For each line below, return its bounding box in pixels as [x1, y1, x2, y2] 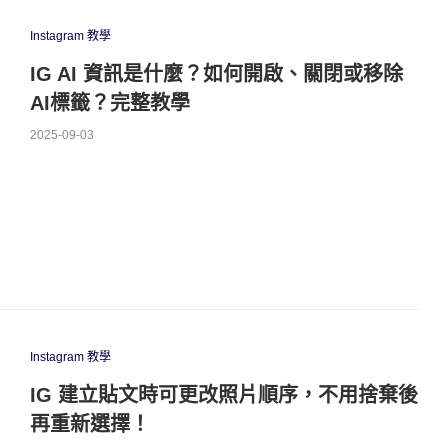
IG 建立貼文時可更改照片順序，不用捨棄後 [29, 384, 418, 407]
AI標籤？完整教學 [29, 91, 190, 114]
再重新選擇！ [29, 413, 150, 436]
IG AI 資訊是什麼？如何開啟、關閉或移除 [29, 62, 403, 85]
